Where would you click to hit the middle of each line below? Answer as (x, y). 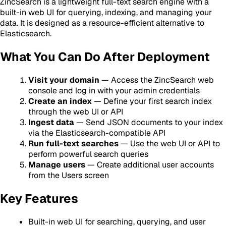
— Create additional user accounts (150, 164)
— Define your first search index (152, 101)
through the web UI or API (76, 111)
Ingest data (51, 122)
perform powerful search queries (88, 154)
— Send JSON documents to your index (149, 122)
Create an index (60, 101)
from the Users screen (69, 175)
